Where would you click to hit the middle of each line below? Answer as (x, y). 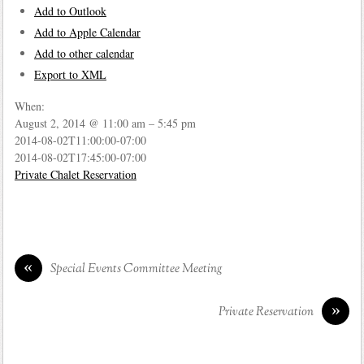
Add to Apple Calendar (87, 32)
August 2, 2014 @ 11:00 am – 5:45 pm (105, 123)
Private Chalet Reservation (75, 175)
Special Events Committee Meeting (136, 269)
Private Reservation (266, 312)
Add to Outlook (70, 11)
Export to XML (70, 74)
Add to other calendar (84, 53)
